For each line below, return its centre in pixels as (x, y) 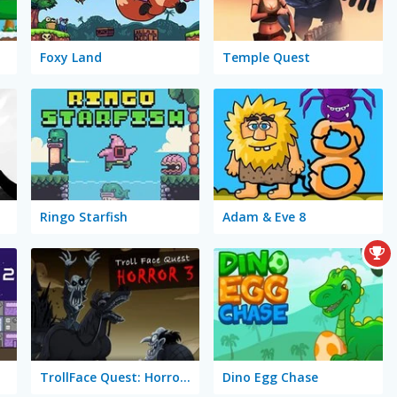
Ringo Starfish (83, 217)
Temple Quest (267, 57)
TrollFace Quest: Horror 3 (185, 378)
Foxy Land (70, 57)
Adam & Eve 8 (265, 217)
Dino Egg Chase (271, 378)
